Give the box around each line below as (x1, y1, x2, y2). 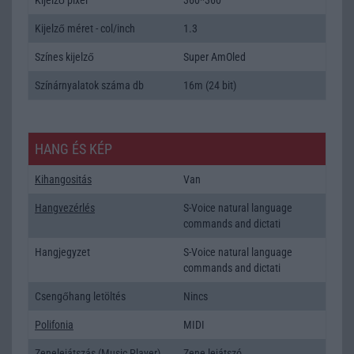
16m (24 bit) (183, 78, 236, 92)
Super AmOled (183, 50, 246, 63)
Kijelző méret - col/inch (35, 21, 135, 35)
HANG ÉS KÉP (35, 140, 112, 157)
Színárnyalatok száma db (35, 78, 144, 92)
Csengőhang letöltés (35, 289, 126, 303)
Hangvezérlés (35, 201, 95, 214)
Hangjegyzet (35, 245, 90, 258)
